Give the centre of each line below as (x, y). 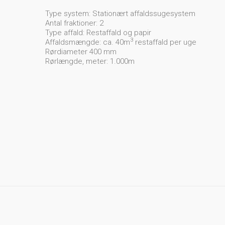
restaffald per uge (165, 42)
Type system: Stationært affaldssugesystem (120, 14)
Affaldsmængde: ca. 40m (88, 42)
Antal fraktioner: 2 (74, 23)
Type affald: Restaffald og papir (98, 33)
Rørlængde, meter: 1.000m (90, 61)
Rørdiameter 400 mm (81, 52)
